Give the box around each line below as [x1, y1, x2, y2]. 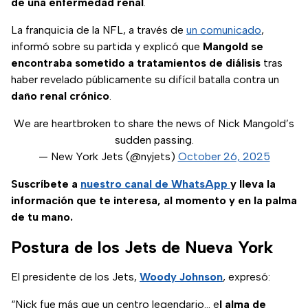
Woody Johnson [140, 270, 223, 284]
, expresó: [223, 270, 270, 284]
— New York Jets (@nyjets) [38, 150, 178, 164]
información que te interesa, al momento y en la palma [11, 194, 297, 208]
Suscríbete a [11, 177, 80, 191]
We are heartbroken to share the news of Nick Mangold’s [14, 117, 294, 131]
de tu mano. [11, 210, 73, 224]
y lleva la [230, 177, 276, 191]
